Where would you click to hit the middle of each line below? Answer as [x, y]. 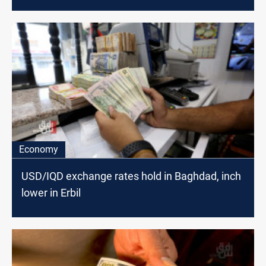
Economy [39, 149]
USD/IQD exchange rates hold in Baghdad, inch [131, 176]
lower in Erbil [51, 192]
